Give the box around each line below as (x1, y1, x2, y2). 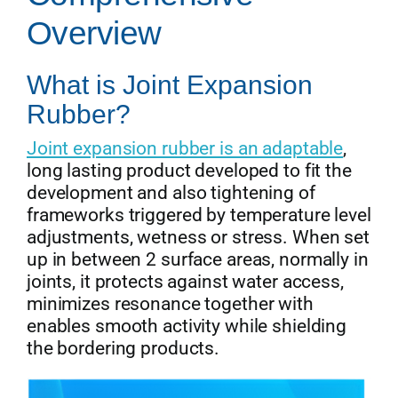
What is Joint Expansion (26, 70, 313, 99)
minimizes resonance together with (26, 293, 314, 314)
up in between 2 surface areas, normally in (26, 249, 369, 270)
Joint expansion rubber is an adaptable (26, 138, 344, 159)
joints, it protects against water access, (26, 271, 344, 292)
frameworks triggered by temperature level (26, 204, 371, 226)
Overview (26, 14, 162, 52)
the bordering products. (26, 338, 220, 359)
